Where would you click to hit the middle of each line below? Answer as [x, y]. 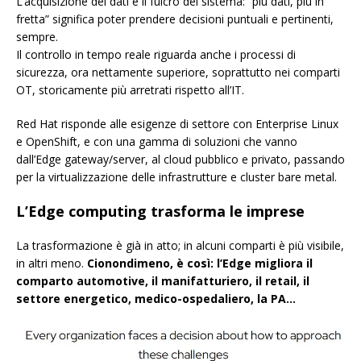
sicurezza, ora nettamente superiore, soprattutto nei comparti [178, 72]
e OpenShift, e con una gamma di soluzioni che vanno [157, 141]
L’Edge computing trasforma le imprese [160, 211]
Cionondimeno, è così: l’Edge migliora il [200, 263]
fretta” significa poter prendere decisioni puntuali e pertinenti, [175, 19]
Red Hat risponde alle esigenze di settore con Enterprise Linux [177, 123]
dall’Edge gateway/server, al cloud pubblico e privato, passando [180, 159]
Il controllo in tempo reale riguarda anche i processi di [156, 54]
